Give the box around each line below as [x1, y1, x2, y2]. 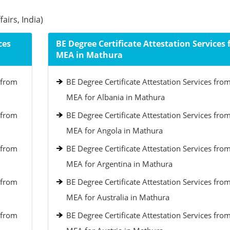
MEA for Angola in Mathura [66, 125, 163, 136]
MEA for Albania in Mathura [66, 92, 165, 102]
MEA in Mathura [55, 49, 123, 61]
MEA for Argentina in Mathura [66, 159, 172, 169]
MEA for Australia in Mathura [66, 192, 169, 202]
